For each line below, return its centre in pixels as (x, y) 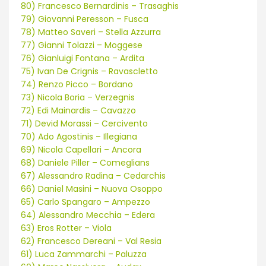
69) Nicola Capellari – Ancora (81, 150)
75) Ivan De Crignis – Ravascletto (89, 72)
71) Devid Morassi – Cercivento (85, 124)
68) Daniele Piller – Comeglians (85, 163)
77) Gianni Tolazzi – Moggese (82, 45)
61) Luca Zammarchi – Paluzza (84, 254)
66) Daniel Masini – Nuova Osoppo (92, 189)
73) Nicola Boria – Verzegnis (78, 98)
